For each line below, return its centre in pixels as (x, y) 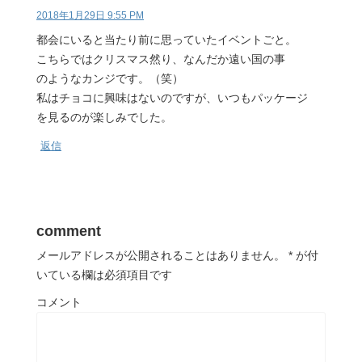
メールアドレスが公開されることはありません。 (161, 255)
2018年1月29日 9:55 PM (90, 15)
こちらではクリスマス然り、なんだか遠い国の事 (161, 59)
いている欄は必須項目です (104, 274)
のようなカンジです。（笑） (110, 78)
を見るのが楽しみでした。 (104, 117)
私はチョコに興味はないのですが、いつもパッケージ (172, 97)
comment (69, 231)
